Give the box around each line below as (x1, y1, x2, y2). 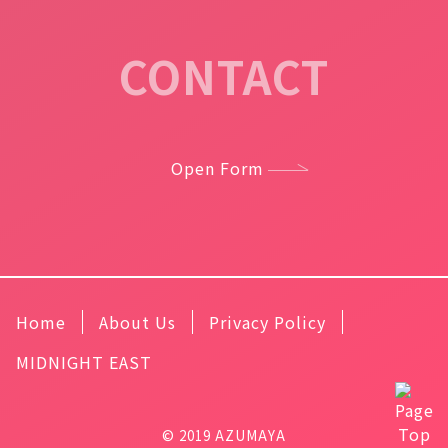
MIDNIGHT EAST (16, 349, 152, 374)
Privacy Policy (209, 309, 326, 334)
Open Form (171, 155, 264, 180)
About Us (99, 309, 176, 334)
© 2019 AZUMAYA (162, 425, 286, 445)
